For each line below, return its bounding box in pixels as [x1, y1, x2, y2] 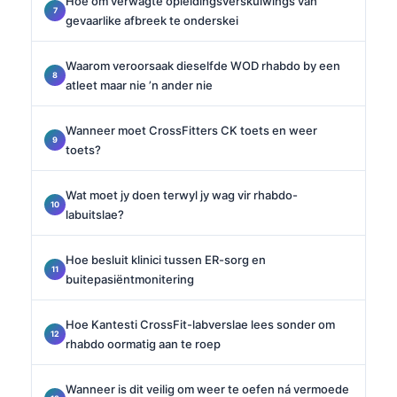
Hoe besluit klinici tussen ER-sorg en [66, 252, 266, 267]
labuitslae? [66, 206, 124, 222]
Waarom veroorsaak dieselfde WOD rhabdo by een [66, 58, 340, 73]
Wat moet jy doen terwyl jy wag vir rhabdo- [66, 187, 298, 202]
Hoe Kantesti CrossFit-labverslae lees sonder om [66, 316, 335, 331]
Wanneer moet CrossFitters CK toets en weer [66, 122, 317, 137]
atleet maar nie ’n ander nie [66, 77, 213, 92]
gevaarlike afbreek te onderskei [66, 12, 238, 27]
